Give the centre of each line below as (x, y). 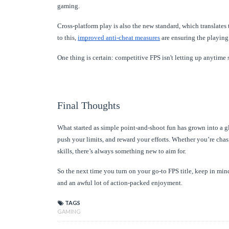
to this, (67, 37)
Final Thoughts (89, 105)
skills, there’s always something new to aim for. (122, 151)
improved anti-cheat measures (119, 37)
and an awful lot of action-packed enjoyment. (120, 182)
